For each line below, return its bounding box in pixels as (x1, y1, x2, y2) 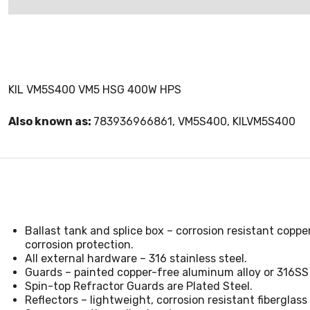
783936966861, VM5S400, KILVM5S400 (93, 115, 295, 128)
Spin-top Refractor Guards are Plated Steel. (25, 280, 253, 293)
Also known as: (8, 115, 93, 128)
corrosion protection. (25, 238, 134, 251)
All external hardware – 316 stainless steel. (25, 252, 247, 265)
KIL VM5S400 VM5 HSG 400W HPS (8, 83, 181, 96)
